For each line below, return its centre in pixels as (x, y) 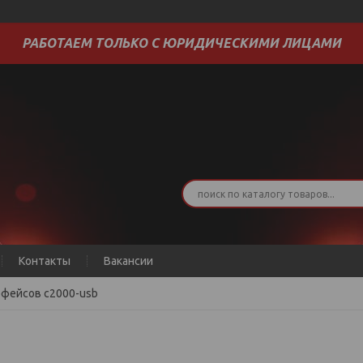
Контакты (45, 261)
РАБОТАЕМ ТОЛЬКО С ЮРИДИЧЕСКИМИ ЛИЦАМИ (181, 43)
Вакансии (128, 261)
